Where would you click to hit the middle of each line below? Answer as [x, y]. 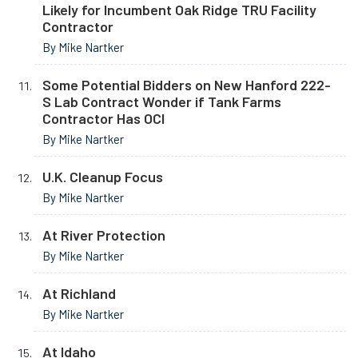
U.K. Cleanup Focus [103, 177]
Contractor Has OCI [103, 119]
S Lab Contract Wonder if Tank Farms [162, 102]
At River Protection [104, 235]
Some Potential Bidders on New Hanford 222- [187, 85]
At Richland [79, 294]
